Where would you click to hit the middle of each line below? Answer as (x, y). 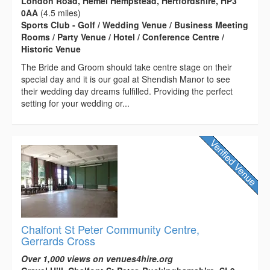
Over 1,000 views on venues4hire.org (97, 258)
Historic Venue (51, 49)
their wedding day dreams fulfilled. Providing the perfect (127, 91)
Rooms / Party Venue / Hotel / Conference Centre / (123, 36)
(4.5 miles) (59, 12)
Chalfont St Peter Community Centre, (110, 229)
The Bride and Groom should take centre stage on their (127, 67)
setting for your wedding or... (75, 103)
